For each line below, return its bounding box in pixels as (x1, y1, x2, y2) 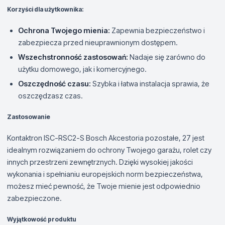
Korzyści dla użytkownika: (7, 5, 84, 13)
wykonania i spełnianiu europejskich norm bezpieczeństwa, (7, 169, 203, 178)
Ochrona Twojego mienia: (18, 26, 110, 35)
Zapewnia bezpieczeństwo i (110, 26, 205, 35)
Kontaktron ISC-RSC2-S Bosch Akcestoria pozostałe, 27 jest (7, 133, 204, 142)
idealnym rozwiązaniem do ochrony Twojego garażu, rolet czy (7, 145, 211, 154)
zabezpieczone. (7, 193, 62, 202)
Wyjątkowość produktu (7, 215, 76, 223)
